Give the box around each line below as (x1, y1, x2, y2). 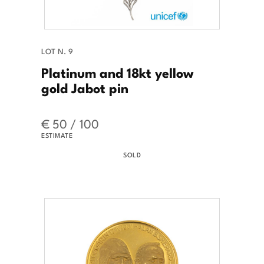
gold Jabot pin (41, 77, 128, 97)
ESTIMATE (41, 130, 72, 140)
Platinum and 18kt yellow (41, 61, 194, 82)
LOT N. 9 (41, 45, 73, 57)
